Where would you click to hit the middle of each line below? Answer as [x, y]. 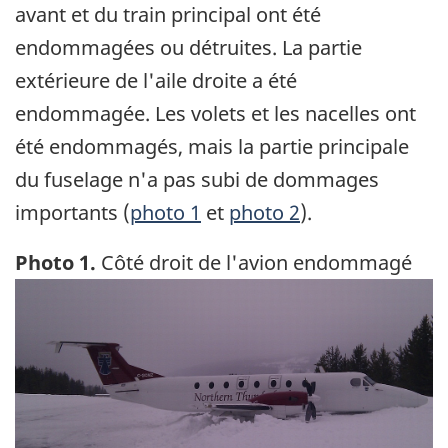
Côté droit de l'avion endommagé [254, 263]
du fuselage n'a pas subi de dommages [197, 180]
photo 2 [264, 213]
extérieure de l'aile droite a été [156, 81]
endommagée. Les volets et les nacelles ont [215, 114]
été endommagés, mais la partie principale [212, 147]
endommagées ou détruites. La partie [188, 48]
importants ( [72, 213]
